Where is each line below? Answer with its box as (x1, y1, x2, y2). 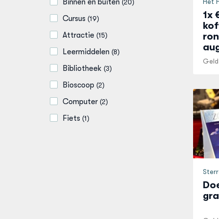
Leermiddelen (63, 47, 109, 56)
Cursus (63, 14, 86, 23)
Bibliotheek (63, 64, 102, 73)
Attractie (63, 31, 94, 40)
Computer (63, 97, 98, 106)
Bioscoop (63, 81, 94, 89)
